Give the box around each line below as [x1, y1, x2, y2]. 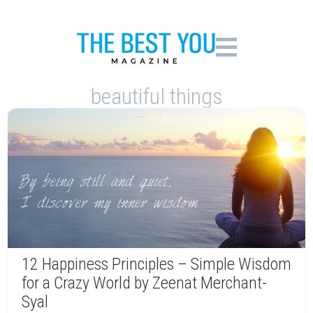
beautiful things [90, 83, 223, 110]
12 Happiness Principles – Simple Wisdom [22, 254, 291, 274]
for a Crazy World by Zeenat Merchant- [22, 273, 267, 293]
